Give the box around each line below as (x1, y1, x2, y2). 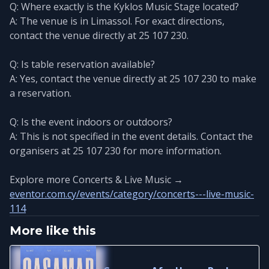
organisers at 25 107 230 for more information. (10, 144, 222, 157)
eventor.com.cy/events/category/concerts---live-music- (10, 187, 254, 201)
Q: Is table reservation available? (10, 57, 155, 71)
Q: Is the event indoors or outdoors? (10, 115, 172, 128)
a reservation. (10, 86, 71, 100)
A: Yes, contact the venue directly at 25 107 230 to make (10, 71, 256, 85)
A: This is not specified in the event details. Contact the (10, 129, 253, 143)
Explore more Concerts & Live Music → (10, 172, 183, 186)
